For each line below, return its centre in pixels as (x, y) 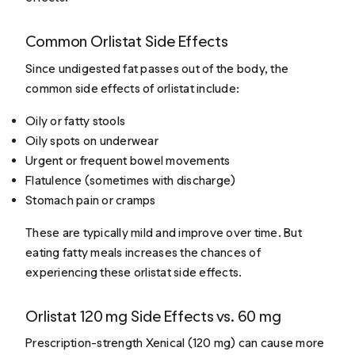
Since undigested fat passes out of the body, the (157, 68)
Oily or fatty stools (76, 120)
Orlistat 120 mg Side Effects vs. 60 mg (153, 316)
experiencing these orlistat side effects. (134, 272)
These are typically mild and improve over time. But (164, 232)
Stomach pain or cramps (91, 200)
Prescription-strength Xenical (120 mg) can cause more (175, 342)
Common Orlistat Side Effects (127, 42)
